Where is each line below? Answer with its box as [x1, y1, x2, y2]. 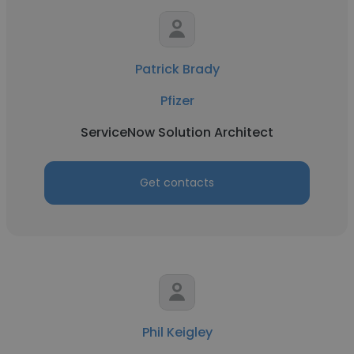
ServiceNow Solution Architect [81, 123, 273, 141]
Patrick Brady [134, 60, 220, 78]
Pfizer [160, 92, 194, 110]
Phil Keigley [141, 323, 213, 341]
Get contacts [140, 175, 214, 190]
